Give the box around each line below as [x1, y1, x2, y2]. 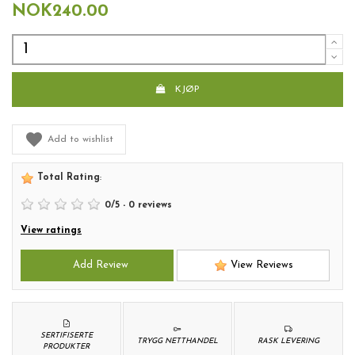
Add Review [66, 260, 128, 271]
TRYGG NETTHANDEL [137, 337, 218, 345]
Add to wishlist [48, 134, 113, 144]
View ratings [21, 226, 82, 236]
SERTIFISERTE [40, 331, 93, 339]
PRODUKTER [43, 342, 90, 350]
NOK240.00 [12, 3, 109, 21]
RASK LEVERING [258, 337, 320, 345]
